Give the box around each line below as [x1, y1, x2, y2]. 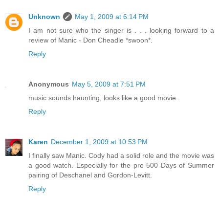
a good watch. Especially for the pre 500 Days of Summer [28, 161, 214, 170]
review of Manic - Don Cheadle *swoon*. [28, 36, 153, 44]
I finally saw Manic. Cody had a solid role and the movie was [28, 152, 214, 160]
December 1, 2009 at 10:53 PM [51, 138, 148, 146]
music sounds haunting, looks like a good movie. [28, 94, 178, 102]
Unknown [28, 13, 60, 21]
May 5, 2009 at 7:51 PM [72, 80, 146, 88]
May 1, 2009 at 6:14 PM [75, 13, 149, 21]
